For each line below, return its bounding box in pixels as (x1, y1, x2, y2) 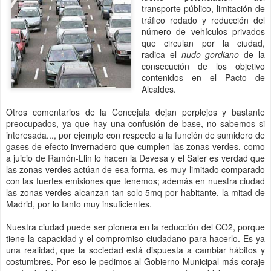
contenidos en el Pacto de (142, 71, 265, 83)
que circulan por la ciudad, (142, 37, 265, 49)
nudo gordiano (181, 48, 240, 60)
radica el (142, 48, 181, 60)
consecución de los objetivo (142, 60, 265, 72)
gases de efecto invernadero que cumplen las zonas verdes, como (6, 140, 265, 152)
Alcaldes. (142, 83, 176, 95)
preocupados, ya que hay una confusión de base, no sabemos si (6, 117, 265, 129)
